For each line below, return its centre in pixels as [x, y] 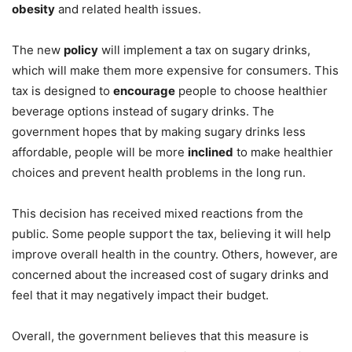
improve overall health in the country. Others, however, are [175, 255]
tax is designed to [62, 91]
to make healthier [283, 152]
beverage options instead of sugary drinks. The [143, 112]
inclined [211, 152]
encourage [144, 91]
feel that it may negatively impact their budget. [140, 295]
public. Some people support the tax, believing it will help [171, 234]
